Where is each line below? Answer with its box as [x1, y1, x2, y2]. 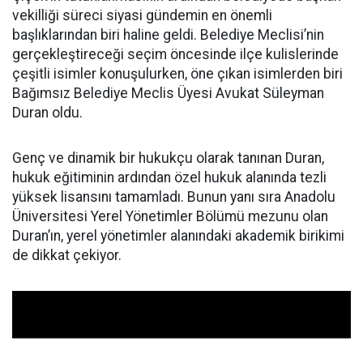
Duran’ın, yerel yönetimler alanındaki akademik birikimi [12, 228, 344, 244]
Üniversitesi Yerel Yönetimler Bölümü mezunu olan [12, 208, 328, 224]
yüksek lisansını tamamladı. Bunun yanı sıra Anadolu [12, 189, 335, 205]
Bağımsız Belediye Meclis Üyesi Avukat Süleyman [12, 85, 324, 101]
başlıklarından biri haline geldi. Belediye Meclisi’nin [12, 27, 324, 43]
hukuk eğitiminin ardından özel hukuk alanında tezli [12, 169, 327, 186]
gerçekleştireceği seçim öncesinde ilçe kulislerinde [12, 46, 339, 62]
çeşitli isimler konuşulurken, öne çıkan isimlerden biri [12, 66, 343, 82]
